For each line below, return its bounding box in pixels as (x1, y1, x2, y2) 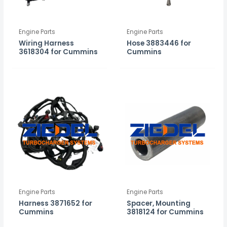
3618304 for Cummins (19, 47, 98, 57)
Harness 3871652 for (19, 198, 93, 208)
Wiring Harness (19, 38, 74, 48)
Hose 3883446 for (127, 38, 192, 48)
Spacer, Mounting (127, 198, 191, 208)
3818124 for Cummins (127, 207, 204, 217)
